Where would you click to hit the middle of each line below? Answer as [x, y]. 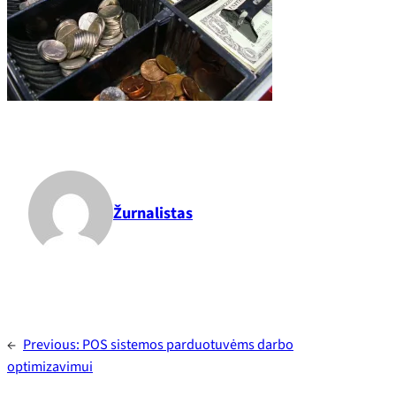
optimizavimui [50, 367]
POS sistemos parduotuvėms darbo [188, 345]
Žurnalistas [153, 213]
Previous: [53, 345]
